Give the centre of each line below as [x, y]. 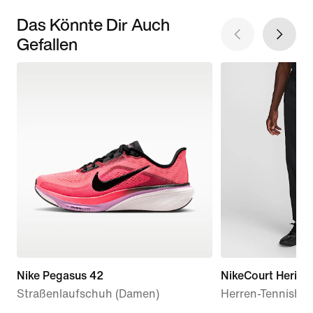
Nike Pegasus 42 [60, 275]
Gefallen [47, 44]
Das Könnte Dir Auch [93, 24]
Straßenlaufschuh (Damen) [88, 293]
